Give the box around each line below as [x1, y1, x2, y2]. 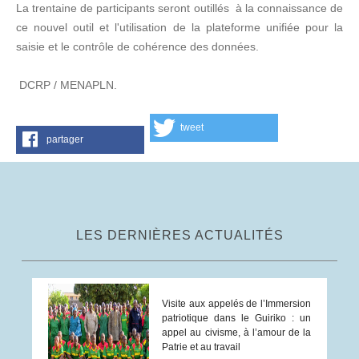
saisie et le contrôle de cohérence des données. [16, 39, 262, 53]
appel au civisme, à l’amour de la [162, 326, 311, 338]
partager [46, 133, 83, 145]
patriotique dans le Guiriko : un [162, 312, 311, 324]
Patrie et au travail [162, 341, 241, 353]
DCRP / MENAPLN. [16, 78, 117, 91]
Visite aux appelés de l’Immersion [162, 297, 311, 309]
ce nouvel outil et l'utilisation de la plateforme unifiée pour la [16, 20, 343, 34]
